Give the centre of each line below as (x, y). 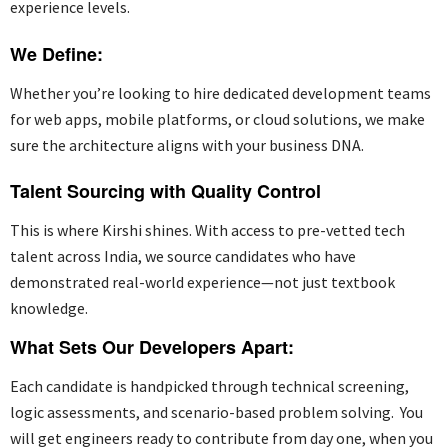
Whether (41, 93)
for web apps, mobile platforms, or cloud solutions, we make (217, 119)
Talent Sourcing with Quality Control (165, 191)
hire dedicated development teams (312, 93)
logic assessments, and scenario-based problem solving (200, 412)
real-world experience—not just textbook (252, 282)
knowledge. (49, 308)
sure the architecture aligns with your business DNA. (187, 145)
